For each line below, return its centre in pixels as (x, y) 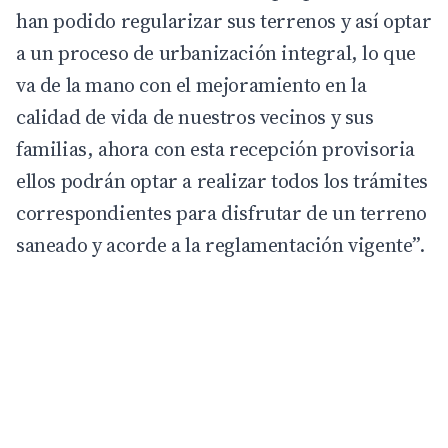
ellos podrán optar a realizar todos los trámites (222, 181)
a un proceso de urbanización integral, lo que (216, 53)
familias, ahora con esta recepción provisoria (216, 149)
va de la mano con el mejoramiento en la (191, 85)
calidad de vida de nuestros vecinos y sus (195, 117)
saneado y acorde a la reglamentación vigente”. (220, 245)
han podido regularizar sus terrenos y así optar (224, 21)
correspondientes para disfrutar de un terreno (222, 213)
